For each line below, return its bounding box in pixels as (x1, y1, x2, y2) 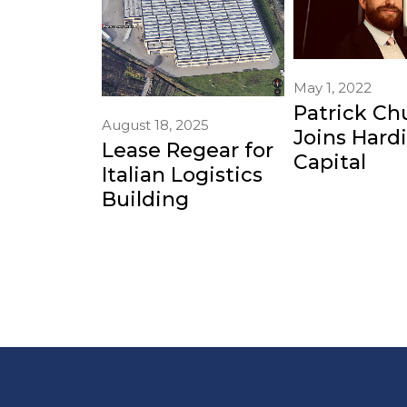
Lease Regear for (102, 137, 273, 163)
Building (102, 186, 189, 212)
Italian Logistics (102, 162, 263, 187)
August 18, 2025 (102, 115, 209, 134)
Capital (293, 149, 366, 174)
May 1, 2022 (293, 78, 372, 96)
